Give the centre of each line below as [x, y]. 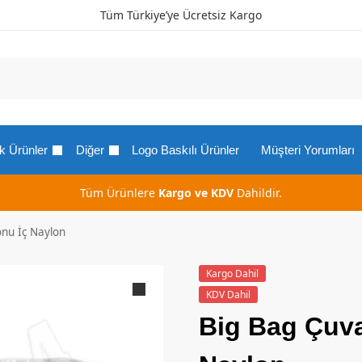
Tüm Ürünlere [119, 193]
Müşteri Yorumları [307, 150]
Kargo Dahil [232, 274]
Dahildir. [258, 193]
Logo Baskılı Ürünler [185, 150]
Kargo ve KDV [196, 193]
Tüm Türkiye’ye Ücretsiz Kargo [181, 15]
